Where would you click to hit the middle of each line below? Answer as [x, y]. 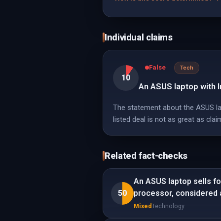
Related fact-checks [146, 156]
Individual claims [139, 37]
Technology [168, 206]
